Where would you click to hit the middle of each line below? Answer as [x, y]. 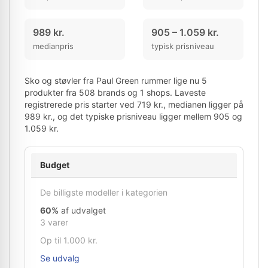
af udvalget [82, 210]
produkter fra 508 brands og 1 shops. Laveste [115, 92]
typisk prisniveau [183, 46]
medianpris [53, 46]
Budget [55, 165]
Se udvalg [60, 258]
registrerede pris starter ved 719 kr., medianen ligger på [134, 104]
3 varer [54, 222]
